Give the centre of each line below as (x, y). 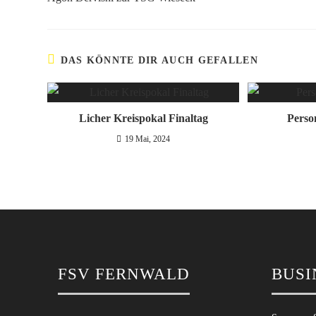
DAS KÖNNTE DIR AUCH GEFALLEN (159, 61)
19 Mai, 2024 (148, 139)
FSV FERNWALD (124, 274)
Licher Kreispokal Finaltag (143, 119)
